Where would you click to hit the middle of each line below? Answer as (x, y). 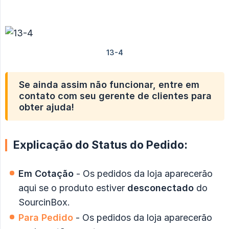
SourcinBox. (44, 202)
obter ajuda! (47, 107)
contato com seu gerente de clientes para (115, 96)
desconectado (161, 188)
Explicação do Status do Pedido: (100, 145)
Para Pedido (46, 218)
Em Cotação (46, 174)
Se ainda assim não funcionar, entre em (109, 85)
